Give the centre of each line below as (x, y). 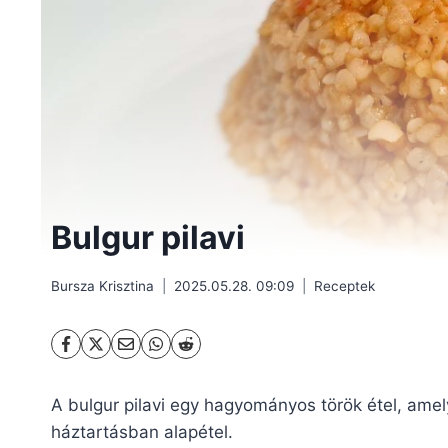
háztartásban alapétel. (142, 431)
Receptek (344, 285)
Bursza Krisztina (102, 285)
